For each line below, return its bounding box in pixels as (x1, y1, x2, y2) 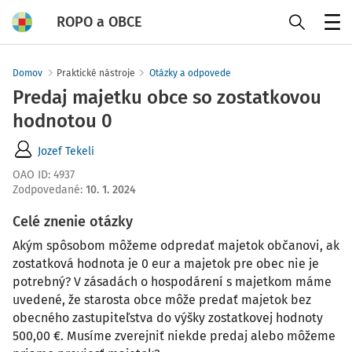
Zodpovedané (13, 183, 80, 196)
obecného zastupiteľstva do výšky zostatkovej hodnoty (13, 310, 323, 325)
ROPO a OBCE (57, 13, 142, 31)
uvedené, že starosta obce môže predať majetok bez (13, 292, 311, 307)
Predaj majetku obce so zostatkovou (13, 86, 321, 108)
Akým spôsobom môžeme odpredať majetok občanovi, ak (13, 238, 339, 253)
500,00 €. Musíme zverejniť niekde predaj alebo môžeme (13, 328, 335, 343)
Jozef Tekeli (38, 144, 94, 158)
